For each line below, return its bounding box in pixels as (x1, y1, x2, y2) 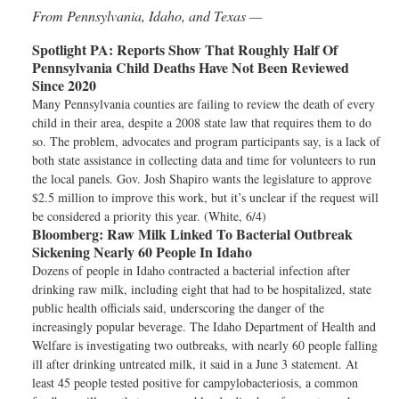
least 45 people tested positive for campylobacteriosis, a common (32, 374, 358, 391)
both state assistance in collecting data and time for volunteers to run (32, 151, 376, 168)
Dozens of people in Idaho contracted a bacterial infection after (32, 262, 350, 279)
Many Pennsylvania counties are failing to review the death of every (32, 95, 375, 112)
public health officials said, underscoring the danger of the (32, 299, 324, 316)
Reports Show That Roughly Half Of (113, 39, 338, 60)
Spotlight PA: (32, 39, 113, 60)
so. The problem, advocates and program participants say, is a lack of (32, 133, 380, 150)
